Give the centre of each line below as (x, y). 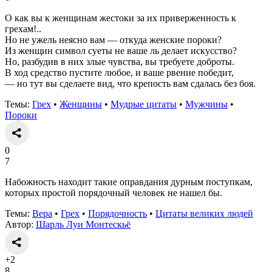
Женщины (81, 104)
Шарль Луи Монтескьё (83, 224)
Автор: (20, 224)
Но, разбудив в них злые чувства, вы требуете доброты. (120, 61)
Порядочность (117, 213)
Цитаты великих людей (204, 213)
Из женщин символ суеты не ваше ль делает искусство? (121, 50)
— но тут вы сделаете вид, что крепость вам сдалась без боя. (130, 83)
